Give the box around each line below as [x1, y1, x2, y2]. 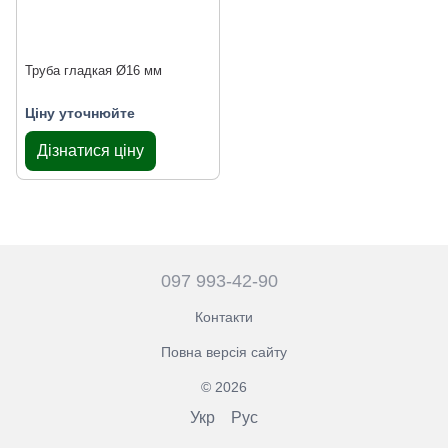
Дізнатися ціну [37, 142, 144, 160]
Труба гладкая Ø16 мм [25, 63, 162, 79]
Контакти [195, 308, 253, 325]
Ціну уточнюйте [25, 105, 135, 122]
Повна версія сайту [161, 343, 287, 360]
